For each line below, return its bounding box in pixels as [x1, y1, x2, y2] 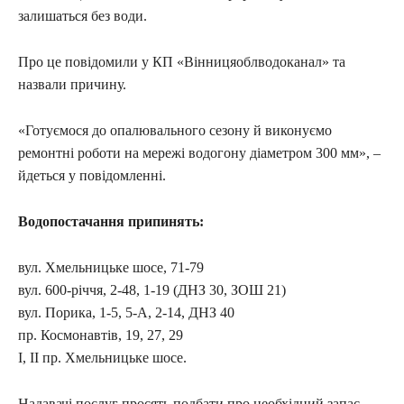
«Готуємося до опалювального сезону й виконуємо [18, 122, 332, 138]
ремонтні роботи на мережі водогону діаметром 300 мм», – [18, 144, 381, 161]
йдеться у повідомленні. [18, 167, 166, 183]
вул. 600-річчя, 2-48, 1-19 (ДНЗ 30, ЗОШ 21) [18, 281, 286, 298]
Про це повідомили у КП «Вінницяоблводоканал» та [18, 53, 345, 69]
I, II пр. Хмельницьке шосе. [18, 349, 187, 365]
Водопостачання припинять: [18, 213, 204, 229]
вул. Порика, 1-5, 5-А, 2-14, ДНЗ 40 [18, 304, 234, 320]
